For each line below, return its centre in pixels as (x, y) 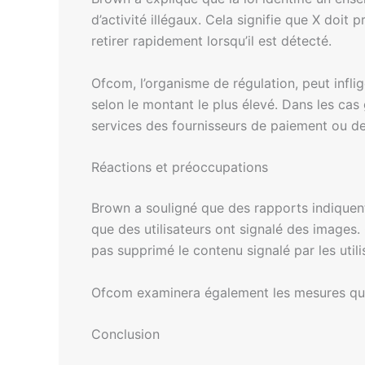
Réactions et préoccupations (180, 167)
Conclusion (125, 334)
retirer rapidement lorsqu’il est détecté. (211, 40)
